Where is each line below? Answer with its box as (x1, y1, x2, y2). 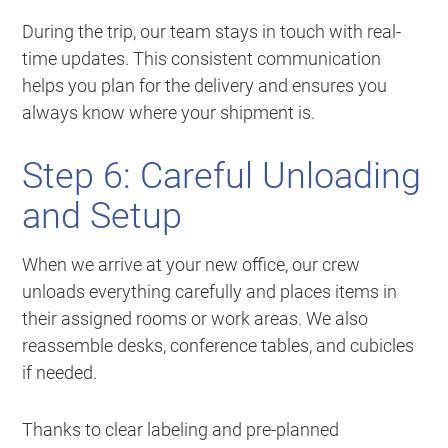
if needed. (22, 362, 98, 384)
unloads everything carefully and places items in (22, 281, 398, 303)
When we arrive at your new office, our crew (22, 254, 361, 276)
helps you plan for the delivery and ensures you (22, 75, 388, 97)
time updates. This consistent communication (22, 48, 382, 70)
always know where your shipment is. (22, 102, 316, 124)
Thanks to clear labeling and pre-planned (22, 419, 340, 441)
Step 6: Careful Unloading (22, 155, 422, 198)
